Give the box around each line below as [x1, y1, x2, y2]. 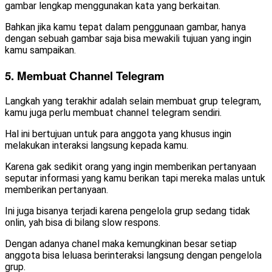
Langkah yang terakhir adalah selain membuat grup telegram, [5, 95, 261, 107]
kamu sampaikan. [5, 44, 76, 56]
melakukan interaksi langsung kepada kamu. [5, 139, 188, 151]
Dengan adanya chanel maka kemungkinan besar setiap [5, 237, 237, 250]
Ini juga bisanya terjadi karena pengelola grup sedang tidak [5, 205, 250, 217]
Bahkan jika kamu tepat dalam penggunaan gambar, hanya [5, 21, 246, 33]
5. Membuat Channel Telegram [5, 67, 165, 84]
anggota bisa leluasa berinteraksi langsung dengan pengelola [5, 249, 262, 261]
